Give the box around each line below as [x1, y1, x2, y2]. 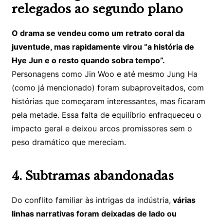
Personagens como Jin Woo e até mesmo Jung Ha [11, 69, 198, 79]
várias [170, 195, 196, 205]
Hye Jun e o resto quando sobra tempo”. [11, 55, 164, 66]
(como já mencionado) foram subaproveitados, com [11, 83, 204, 93]
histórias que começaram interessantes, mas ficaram [11, 96, 205, 107]
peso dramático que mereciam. [11, 137, 126, 147]
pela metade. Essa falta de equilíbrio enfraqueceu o [11, 110, 201, 120]
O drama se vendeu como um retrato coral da [11, 28, 184, 38]
